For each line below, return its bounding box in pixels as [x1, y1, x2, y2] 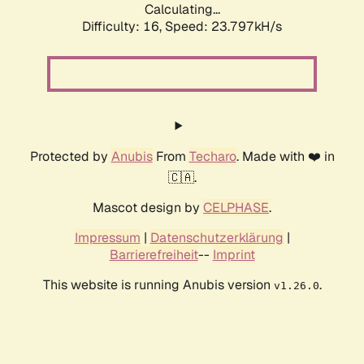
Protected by [29, 148, 111, 166]
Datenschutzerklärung [149, 229, 284, 247]
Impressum [74, 229, 141, 247]
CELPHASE [203, 199, 269, 217]
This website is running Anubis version [42, 276, 274, 294]
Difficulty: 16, [82, 18, 165, 36]
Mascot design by [93, 199, 203, 217]
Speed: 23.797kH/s [165, 18, 282, 36]
